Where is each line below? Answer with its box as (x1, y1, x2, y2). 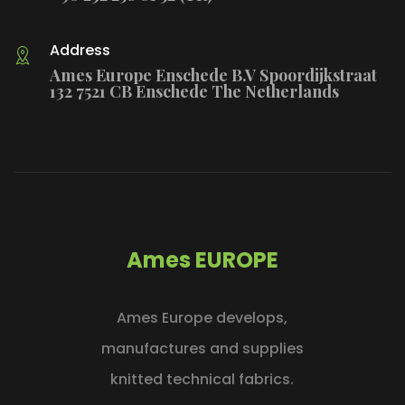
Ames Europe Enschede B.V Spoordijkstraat (50, 63, 377, 86)
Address (50, 39, 110, 61)
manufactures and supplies (100, 337, 304, 359)
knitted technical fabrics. (110, 368, 295, 390)
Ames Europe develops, (117, 306, 288, 328)
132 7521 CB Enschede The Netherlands (50, 80, 339, 102)
